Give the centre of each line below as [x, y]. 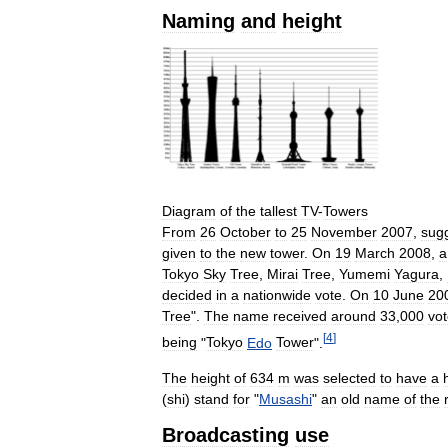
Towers [345, 210]
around [353, 315]
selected [349, 378]
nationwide [277, 294]
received [300, 315]
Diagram [189, 210]
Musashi [285, 399]
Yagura [416, 273]
